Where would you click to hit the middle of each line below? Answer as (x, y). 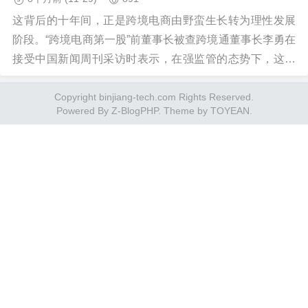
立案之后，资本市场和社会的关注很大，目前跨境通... (143, 78)
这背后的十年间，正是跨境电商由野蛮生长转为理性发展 (154, 20)
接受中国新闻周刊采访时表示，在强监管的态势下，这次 (154, 59)
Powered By (84, 111)
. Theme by (184, 111)
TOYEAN (230, 111)
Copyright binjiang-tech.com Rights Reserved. (154, 97)
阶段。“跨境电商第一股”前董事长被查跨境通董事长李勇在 (154, 40)
